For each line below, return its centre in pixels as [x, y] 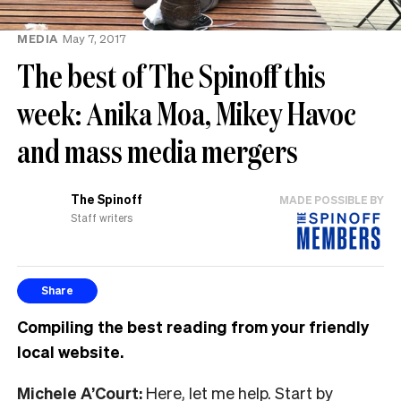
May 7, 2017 [94, 38]
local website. [70, 351]
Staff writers [102, 218]
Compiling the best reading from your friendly [193, 326]
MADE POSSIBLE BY [332, 200]
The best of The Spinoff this [171, 75]
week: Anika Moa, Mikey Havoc [187, 113]
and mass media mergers [158, 150]
